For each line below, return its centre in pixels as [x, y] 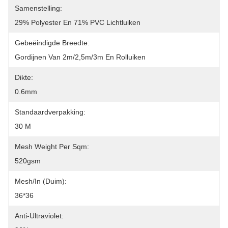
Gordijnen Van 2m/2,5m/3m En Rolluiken [80, 57]
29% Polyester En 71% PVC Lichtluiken [78, 22]
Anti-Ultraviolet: [39, 216]
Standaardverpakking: [50, 112]
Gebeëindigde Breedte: [52, 43]
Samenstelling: [38, 8]
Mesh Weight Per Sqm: [52, 147]
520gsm [28, 161]
